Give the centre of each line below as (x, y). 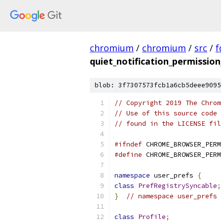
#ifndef (128, 144)
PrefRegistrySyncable (178, 186)
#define (128, 155)
